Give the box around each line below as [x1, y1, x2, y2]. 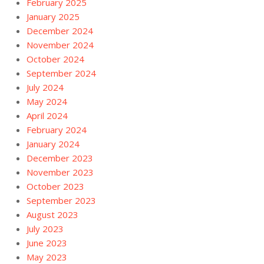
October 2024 [27, 52, 84, 65]
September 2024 [27, 67, 96, 79]
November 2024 [27, 38, 94, 51]
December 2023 [27, 151, 93, 164]
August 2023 [27, 208, 78, 220]
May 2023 [27, 250, 67, 263]
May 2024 [27, 95, 67, 107]
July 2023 [27, 222, 64, 235]
